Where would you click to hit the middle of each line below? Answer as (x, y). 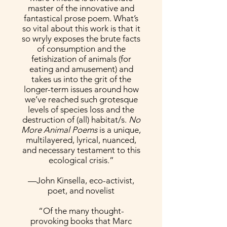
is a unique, (120, 130)
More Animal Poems (60, 130)
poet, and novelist (81, 191)
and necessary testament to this (81, 150)
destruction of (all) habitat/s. (75, 120)
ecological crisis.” (81, 160)
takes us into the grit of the (81, 79)
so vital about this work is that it (81, 28)
